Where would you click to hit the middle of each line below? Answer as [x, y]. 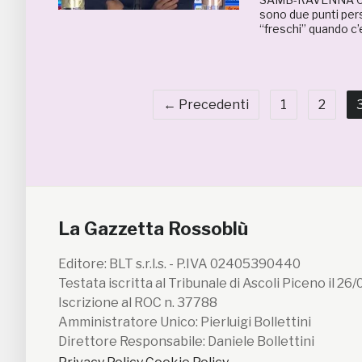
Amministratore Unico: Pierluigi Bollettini [185, 322]
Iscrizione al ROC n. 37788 [138, 303]
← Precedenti [206, 105]
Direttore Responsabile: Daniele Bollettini [186, 341]
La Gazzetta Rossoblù [153, 229]
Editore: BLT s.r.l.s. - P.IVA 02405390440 [179, 264]
